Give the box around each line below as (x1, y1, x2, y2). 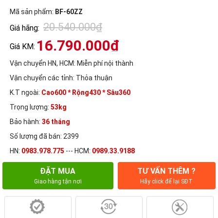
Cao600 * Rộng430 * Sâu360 (41, 88, 130, 96)
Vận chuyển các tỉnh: (10, 73, 74, 82)
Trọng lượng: (10, 103, 51, 111)
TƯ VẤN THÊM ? (137, 166, 196, 176)
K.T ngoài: (10, 88, 41, 96)
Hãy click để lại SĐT (140, 178, 193, 185)
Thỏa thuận (74, 73, 112, 82)
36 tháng (42, 117, 70, 126)
